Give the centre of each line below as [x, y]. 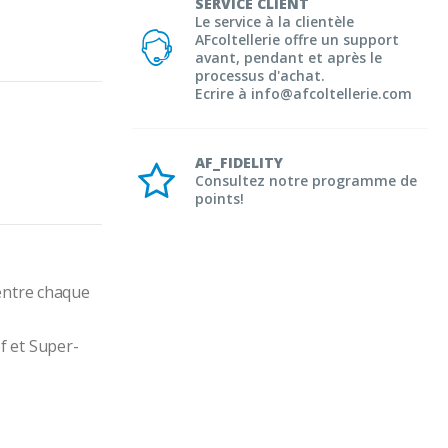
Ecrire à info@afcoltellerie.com [303, 93]
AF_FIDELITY [239, 162]
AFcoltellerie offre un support [297, 39]
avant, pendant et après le [288, 57]
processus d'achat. [260, 75]
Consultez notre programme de [306, 180]
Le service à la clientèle [274, 21]
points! [219, 198]
